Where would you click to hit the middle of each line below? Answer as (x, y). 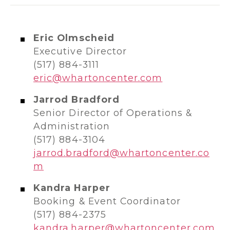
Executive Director (80, 51)
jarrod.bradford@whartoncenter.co (122, 153)
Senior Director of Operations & (113, 113)
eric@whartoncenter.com (98, 78)
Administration (72, 126)
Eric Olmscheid (74, 38)
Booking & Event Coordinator (109, 201)
